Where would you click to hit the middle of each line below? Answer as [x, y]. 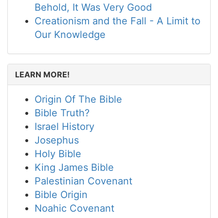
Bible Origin [61, 195]
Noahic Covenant [74, 208]
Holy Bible [58, 154]
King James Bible [74, 167]
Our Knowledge [70, 35]
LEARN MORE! [42, 74]
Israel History [64, 127]
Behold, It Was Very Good [93, 7]
